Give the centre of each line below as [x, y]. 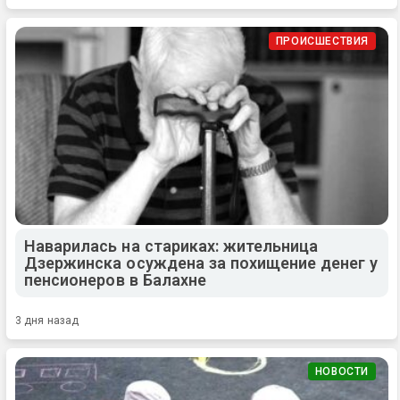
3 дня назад [47, 320]
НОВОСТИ [342, 371]
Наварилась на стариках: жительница [171, 246]
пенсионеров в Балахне [115, 279]
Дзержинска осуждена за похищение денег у [201, 262]
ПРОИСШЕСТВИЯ [322, 41]
